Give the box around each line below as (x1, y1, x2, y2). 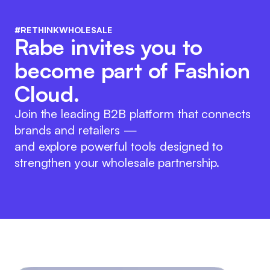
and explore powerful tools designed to (14, 139, 224, 154)
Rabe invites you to (14, 33, 203, 60)
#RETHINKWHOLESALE (14, 25, 113, 35)
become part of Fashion (14, 57, 250, 84)
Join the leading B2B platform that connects (14, 106, 251, 121)
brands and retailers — (14, 122, 137, 137)
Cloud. (14, 80, 80, 107)
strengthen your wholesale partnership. (14, 155, 220, 170)
